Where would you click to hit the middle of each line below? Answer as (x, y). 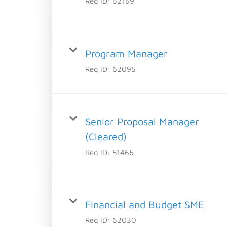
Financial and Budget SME (145, 204)
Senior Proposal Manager (142, 121)
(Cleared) (106, 136)
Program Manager (126, 53)
